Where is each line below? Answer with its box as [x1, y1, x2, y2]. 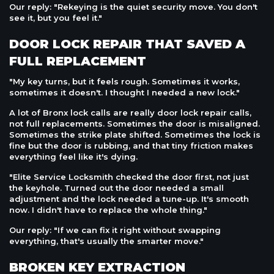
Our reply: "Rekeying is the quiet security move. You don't [9, 2, 257, 12]
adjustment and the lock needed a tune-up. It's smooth [9, 194, 249, 204]
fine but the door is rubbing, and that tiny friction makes [9, 141, 253, 151]
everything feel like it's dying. [9, 152, 138, 162]
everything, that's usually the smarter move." [9, 236, 204, 246]
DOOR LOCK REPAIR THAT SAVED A [9, 37, 245, 52]
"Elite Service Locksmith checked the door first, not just [9, 172, 249, 182]
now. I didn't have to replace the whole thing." [9, 205, 207, 215]
